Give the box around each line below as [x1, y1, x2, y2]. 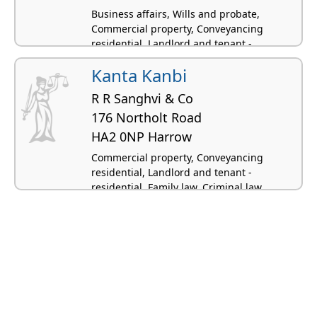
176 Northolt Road [91, 108, 202, 126]
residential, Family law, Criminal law [91, 180, 262, 194]
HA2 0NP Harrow [91, 127, 192, 145]
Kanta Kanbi [91, 63, 187, 87]
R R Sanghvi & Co [91, 89, 193, 107]
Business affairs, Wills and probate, [91, 6, 260, 21]
